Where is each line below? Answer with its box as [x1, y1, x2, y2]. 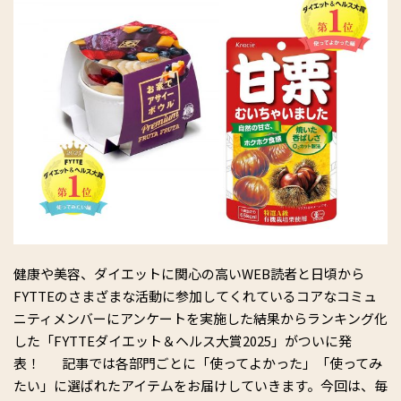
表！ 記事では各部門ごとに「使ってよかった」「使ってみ [13, 353, 382, 372]
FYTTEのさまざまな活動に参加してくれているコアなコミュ [13, 286, 377, 305]
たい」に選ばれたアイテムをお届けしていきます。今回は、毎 [13, 375, 388, 395]
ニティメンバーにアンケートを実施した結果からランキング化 [13, 308, 388, 328]
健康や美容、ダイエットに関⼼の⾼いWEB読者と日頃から [13, 263, 364, 283]
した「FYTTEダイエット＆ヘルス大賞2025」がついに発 [13, 330, 352, 350]
